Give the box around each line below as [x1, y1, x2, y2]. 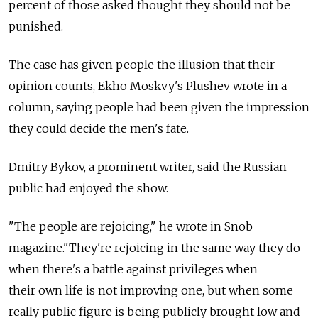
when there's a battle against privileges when [9, 262, 258, 277]
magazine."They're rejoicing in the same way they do [9, 241, 300, 256]
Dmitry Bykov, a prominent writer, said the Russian [9, 160, 287, 175]
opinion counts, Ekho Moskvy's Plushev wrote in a [9, 79, 287, 94]
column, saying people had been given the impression [9, 100, 309, 115]
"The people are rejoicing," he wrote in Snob [9, 219, 253, 234]
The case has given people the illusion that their [9, 57, 275, 72]
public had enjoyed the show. [9, 181, 168, 196]
